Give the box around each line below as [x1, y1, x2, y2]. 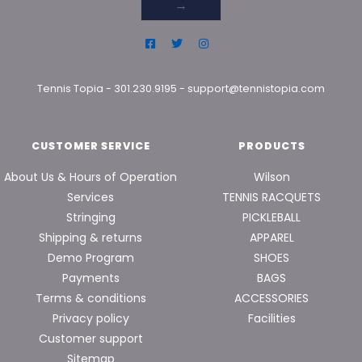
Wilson [253, 169, 290, 186]
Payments [61, 270, 120, 287]
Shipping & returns [39, 229, 142, 246]
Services [67, 189, 114, 206]
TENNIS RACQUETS [222, 189, 321, 206]
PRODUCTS [238, 139, 305, 154]
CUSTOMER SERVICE [31, 139, 150, 154]
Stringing [65, 209, 116, 226]
